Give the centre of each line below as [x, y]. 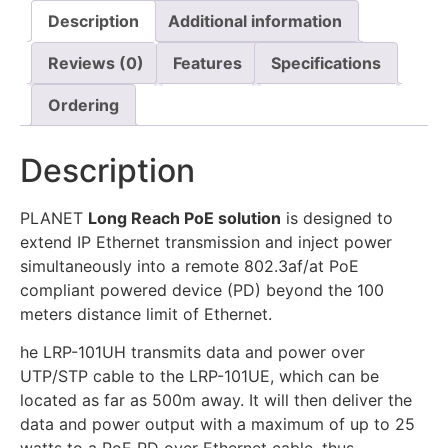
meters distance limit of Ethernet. [146, 313]
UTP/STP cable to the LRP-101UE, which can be [199, 376]
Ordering [83, 105]
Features [207, 63]
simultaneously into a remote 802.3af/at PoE [189, 265]
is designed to [337, 217]
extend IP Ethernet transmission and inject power [206, 241]
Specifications [326, 63]
